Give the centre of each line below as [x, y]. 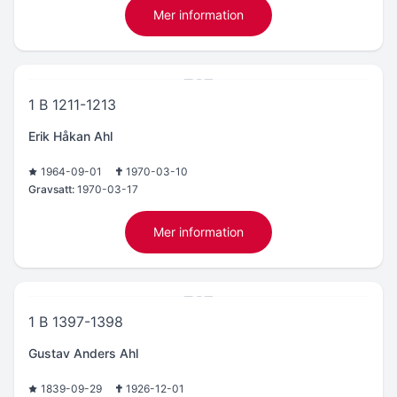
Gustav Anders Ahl [83, 353]
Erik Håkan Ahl [70, 136]
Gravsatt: [51, 189]
